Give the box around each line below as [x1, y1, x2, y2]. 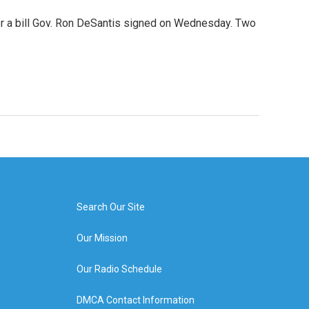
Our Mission [76, 232, 128, 243]
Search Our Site [76, 201, 145, 212]
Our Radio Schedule [76, 263, 162, 275]
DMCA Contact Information [76, 295, 195, 306]
